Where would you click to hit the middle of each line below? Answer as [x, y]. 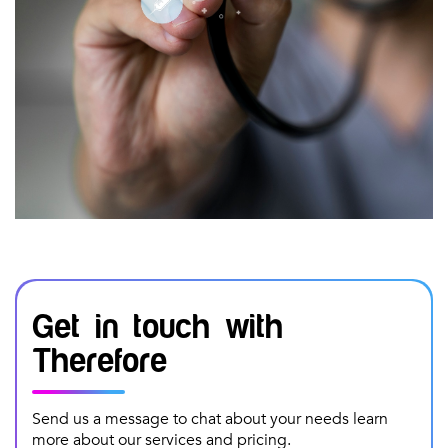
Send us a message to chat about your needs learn [210, 419]
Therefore [99, 361]
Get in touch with [157, 327]
